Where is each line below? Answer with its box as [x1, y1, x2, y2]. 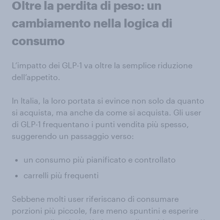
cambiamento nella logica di [12, 16, 172, 30]
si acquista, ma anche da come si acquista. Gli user [12, 108, 201, 117]
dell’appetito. [12, 72, 60, 82]
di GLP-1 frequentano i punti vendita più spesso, [12, 119, 189, 129]
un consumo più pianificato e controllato [24, 155, 176, 165]
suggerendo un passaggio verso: [12, 131, 134, 141]
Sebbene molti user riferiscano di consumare [12, 194, 179, 204]
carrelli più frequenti [24, 170, 99, 180]
